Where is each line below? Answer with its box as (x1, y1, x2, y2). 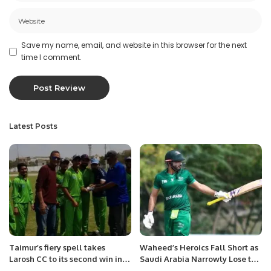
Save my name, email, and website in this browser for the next (21, 40, 247, 51)
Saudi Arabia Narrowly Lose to (140, 253, 256, 264)
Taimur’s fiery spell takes (9, 242, 105, 252)
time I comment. (21, 52, 82, 63)
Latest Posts (9, 122, 57, 131)
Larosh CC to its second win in (9, 253, 122, 264)
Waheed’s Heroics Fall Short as (140, 242, 258, 252)
